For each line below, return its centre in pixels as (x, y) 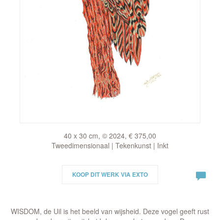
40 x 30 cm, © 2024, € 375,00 (110, 136)
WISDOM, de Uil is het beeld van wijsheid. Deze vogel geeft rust (110, 211)
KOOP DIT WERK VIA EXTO (110, 174)
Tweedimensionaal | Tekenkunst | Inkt (110, 145)
